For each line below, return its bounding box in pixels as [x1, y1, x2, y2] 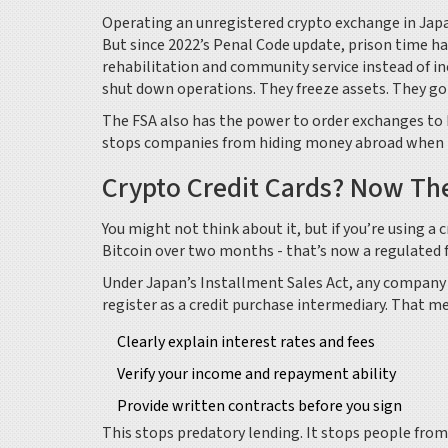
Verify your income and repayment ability [117, 363, 396, 386]
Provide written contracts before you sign [117, 395, 402, 418]
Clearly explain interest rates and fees [117, 331, 375, 354]
